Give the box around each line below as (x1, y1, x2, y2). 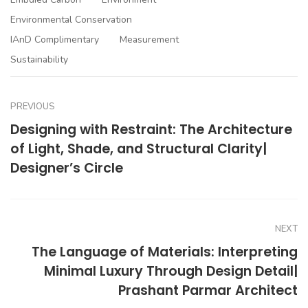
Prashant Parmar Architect (118, 281, 298, 300)
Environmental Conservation (10, 13, 132, 27)
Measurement (120, 33, 179, 47)
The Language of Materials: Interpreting (32, 243, 298, 262)
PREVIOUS (10, 100, 55, 113)
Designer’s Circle (10, 159, 123, 178)
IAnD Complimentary (10, 33, 99, 47)
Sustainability (10, 53, 68, 67)
